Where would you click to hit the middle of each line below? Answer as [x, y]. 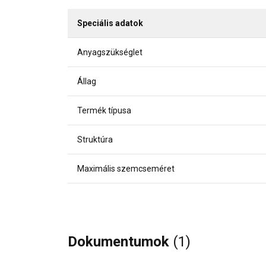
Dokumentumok [120, 242]
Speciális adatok [110, 23]
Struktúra [95, 140]
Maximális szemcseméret [126, 169]
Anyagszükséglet [110, 53]
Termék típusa [104, 111]
